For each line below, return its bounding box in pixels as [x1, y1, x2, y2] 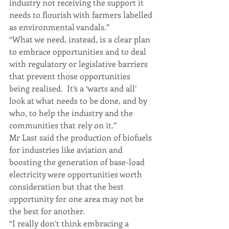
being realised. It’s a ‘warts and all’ [9, 83, 139, 94]
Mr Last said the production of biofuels [9, 132, 154, 143]
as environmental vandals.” [9, 21, 109, 32]
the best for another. [9, 205, 85, 216]
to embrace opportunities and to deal [9, 46, 148, 57]
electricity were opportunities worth [9, 169, 144, 179]
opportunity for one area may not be [9, 193, 146, 204]
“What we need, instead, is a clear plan [9, 34, 152, 44]
